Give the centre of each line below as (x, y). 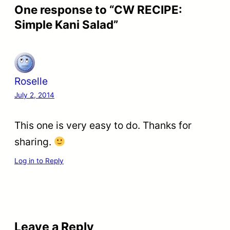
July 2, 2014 (34, 95)
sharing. (34, 142)
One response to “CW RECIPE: (98, 10)
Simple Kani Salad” (66, 25)
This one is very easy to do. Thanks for (103, 126)
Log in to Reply (39, 160)
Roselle (31, 81)
